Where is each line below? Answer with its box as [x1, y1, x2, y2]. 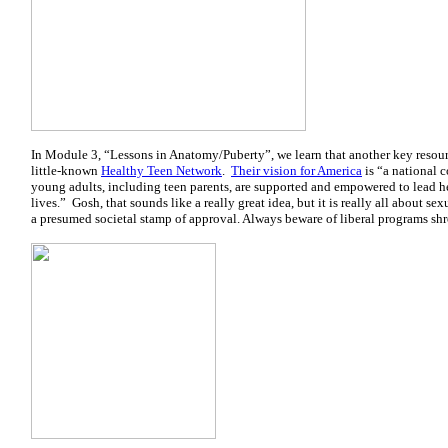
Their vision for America [231, 163, 362, 178]
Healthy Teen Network [101, 163, 222, 178]
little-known [31, 163, 101, 178]
